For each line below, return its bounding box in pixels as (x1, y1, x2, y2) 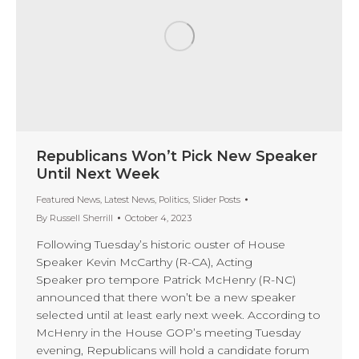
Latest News (104, 193, 155, 205)
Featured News (36, 193, 100, 205)
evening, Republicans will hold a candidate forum (36, 342, 309, 357)
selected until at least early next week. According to (36, 307, 321, 322)
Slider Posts (192, 193, 240, 205)
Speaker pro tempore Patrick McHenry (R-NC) (36, 272, 296, 287)
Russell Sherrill (50, 212, 113, 224)
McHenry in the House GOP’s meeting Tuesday (36, 325, 301, 340)
